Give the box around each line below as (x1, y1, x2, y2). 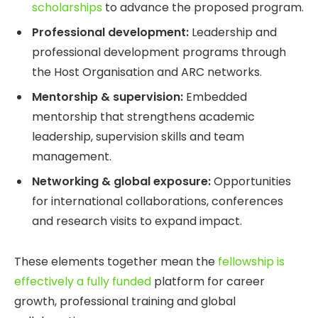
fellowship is (218, 253, 285, 270)
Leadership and (189, 24, 277, 41)
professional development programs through (32, 44, 286, 61)
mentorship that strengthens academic (32, 109, 255, 126)
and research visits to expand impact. (32, 213, 242, 230)
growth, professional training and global (14, 293, 236, 310)
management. (32, 148, 111, 165)
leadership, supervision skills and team (32, 128, 244, 146)
